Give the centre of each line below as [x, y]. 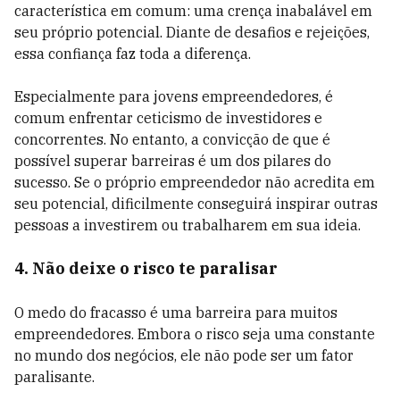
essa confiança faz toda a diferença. [133, 54]
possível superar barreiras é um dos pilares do [173, 161]
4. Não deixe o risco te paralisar [146, 268]
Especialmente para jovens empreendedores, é [174, 96]
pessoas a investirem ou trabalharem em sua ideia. [187, 225]
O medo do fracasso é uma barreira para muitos [176, 312]
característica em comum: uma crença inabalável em [193, 11]
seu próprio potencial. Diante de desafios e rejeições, [192, 32]
